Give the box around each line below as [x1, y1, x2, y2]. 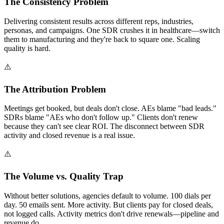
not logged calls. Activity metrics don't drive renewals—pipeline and [4, 209, 219, 218]
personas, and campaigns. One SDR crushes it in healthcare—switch [4, 25, 220, 34]
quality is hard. [4, 43, 50, 52]
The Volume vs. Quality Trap [4, 171, 123, 182]
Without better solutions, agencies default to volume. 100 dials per [4, 191, 211, 200]
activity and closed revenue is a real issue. [4, 131, 135, 140]
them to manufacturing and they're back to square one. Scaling [4, 34, 200, 43]
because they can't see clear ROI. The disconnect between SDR [4, 122, 204, 131]
